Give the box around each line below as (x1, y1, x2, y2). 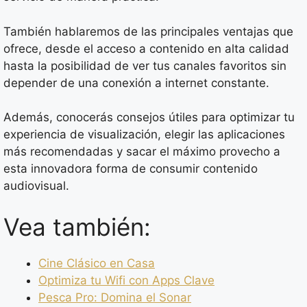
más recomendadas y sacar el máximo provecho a (3, 145, 280, 159)
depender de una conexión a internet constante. (3, 75, 269, 90)
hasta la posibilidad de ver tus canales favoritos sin (3, 58, 286, 73)
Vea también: (3, 212, 151, 241)
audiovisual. (3, 179, 69, 193)
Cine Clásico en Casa (38, 256, 155, 270)
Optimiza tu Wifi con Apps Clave (38, 273, 214, 287)
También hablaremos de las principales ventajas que (3, 24, 293, 38)
